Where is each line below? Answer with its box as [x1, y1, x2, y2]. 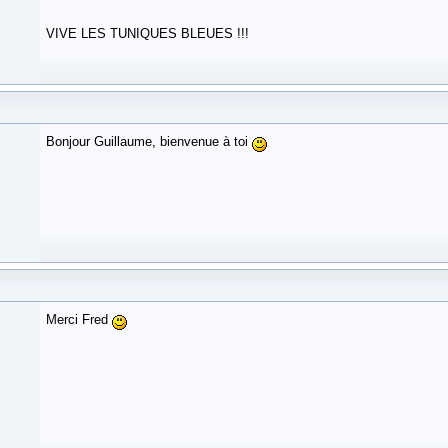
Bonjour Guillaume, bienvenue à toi [46, 133, 252, 149]
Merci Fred [46, 311, 112, 327]
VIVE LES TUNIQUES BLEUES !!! [46, 26, 249, 42]
